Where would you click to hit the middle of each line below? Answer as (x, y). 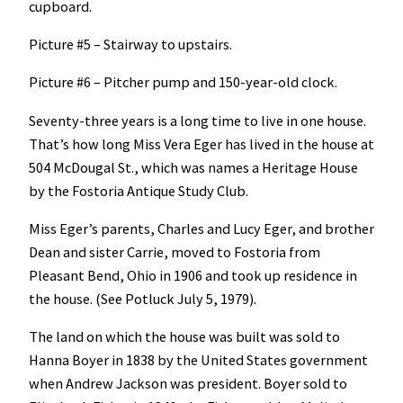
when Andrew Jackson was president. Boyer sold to (188, 384)
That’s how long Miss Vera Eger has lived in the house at (201, 143)
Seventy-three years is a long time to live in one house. (197, 120)
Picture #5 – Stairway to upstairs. (130, 45)
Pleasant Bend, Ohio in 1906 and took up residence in (193, 275)
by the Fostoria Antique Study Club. (139, 190)
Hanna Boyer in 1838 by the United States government (198, 360)
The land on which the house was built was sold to (184, 337)
